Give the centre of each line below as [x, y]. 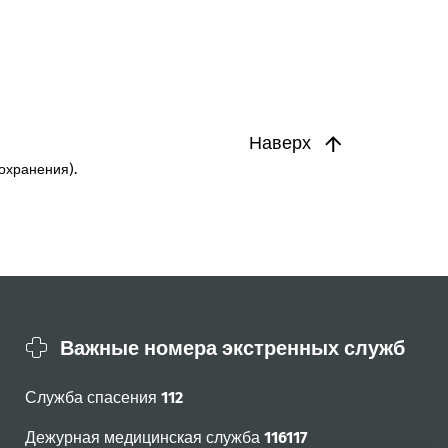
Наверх [282, 143]
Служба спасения [92, 397]
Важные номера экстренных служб [232, 348]
